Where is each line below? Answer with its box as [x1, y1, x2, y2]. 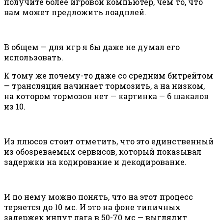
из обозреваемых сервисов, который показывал [4, 146, 201, 157]
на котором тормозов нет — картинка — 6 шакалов [4, 91, 209, 102]
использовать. [4, 52, 63, 63]
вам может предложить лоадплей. [4, 7, 146, 18]
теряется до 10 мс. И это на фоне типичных [4, 202, 181, 213]
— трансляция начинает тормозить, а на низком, [4, 81, 205, 91]
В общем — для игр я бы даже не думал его [4, 42, 180, 53]
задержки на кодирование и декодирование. [4, 157, 187, 167]
